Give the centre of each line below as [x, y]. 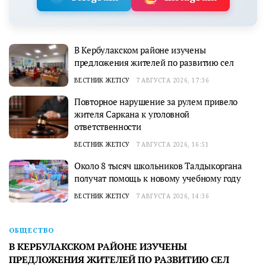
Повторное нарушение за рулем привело [156, 102]
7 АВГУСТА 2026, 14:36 [172, 196]
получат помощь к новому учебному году [158, 178]
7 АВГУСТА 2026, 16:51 [172, 145]
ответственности [108, 127]
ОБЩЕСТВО [31, 230]
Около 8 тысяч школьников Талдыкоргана [158, 166]
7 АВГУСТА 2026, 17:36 [172, 80]
